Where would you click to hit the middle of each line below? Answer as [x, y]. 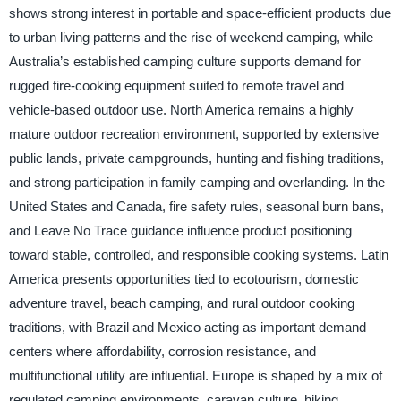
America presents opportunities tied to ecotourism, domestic [183, 279]
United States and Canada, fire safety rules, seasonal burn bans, [196, 207]
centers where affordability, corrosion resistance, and [162, 352]
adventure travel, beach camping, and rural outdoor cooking [181, 303]
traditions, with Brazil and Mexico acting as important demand [187, 328]
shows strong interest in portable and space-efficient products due [200, 13]
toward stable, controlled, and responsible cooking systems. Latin [198, 255]
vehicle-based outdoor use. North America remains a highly [181, 110]
